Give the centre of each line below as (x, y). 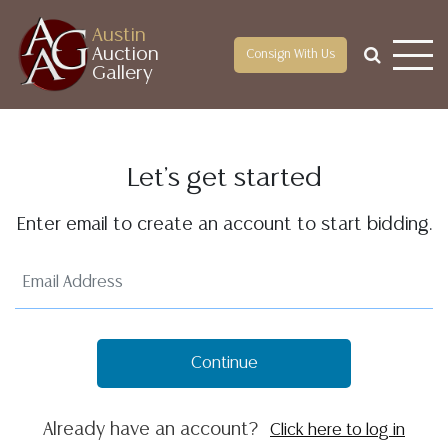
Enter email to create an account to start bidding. (224, 225)
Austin (119, 35)
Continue (224, 363)
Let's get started (224, 178)
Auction (125, 54)
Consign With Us (290, 54)
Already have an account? (153, 430)
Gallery (122, 73)
